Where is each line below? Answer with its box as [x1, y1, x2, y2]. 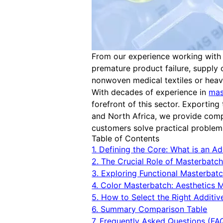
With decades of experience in [92, 87, 209, 98]
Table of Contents [92, 133, 160, 144]
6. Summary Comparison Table [92, 204, 208, 215]
